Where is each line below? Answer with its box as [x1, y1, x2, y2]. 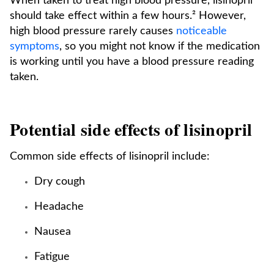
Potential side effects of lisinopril [10, 117, 253, 142]
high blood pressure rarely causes [10, 26, 176, 37]
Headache [34, 201, 84, 212]
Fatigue [34, 251, 70, 262]
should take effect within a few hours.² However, [10, 10, 246, 21]
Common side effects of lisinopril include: [10, 151, 210, 162]
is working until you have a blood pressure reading [10, 56, 254, 67]
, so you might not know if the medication [59, 41, 260, 52]
